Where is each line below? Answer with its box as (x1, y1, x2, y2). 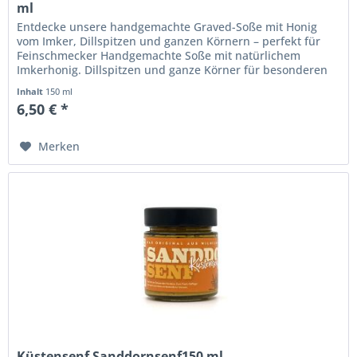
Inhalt (17, 85, 46, 98)
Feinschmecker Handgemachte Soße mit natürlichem (17, 48, 301, 64)
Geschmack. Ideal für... (17, 76, 140, 92)
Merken (38, 139, 80, 155)
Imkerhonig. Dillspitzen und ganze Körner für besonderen (17, 62, 328, 78)
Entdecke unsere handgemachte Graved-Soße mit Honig (17, 19, 318, 35)
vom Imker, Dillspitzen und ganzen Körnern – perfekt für (17, 33, 321, 49)
